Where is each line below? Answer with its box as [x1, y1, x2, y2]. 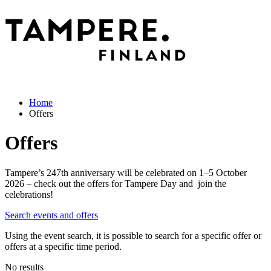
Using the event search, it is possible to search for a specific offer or [5, 230, 261, 241]
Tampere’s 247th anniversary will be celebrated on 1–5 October [5, 167, 247, 178]
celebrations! [5, 189, 53, 200]
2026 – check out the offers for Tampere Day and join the [5, 178, 226, 189]
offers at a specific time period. [5, 241, 122, 252]
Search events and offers [5, 209, 98, 220]
